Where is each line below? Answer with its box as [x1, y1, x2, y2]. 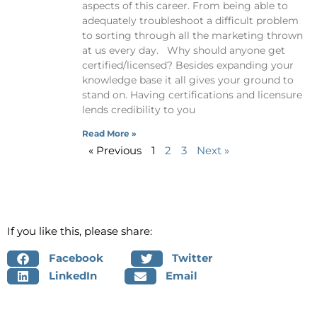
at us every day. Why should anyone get [81, 43, 285, 57]
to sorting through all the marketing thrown [81, 28, 303, 42]
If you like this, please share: [7, 224, 152, 238]
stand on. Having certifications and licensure [81, 88, 302, 101]
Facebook [48, 251, 103, 265]
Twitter [172, 251, 212, 265]
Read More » [81, 127, 137, 139]
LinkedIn [48, 269, 97, 282]
